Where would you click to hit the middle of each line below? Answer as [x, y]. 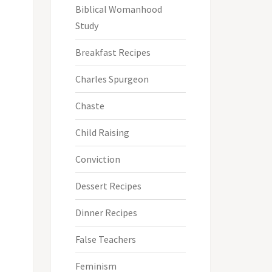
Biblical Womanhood [118, 9]
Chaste [90, 105]
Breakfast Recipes [113, 52]
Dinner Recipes [106, 212]
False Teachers [105, 239]
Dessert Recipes [108, 185]
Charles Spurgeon [112, 79]
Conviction [97, 159]
